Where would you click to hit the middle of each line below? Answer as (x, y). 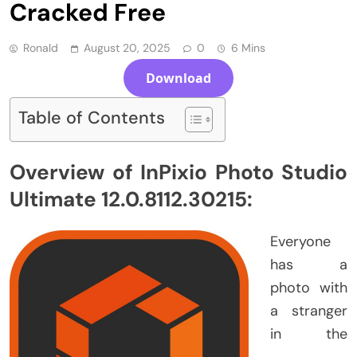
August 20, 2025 (127, 47)
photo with (309, 287)
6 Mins (248, 47)
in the (309, 333)
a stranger (309, 310)
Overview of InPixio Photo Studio (178, 173)
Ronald (41, 47)
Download (178, 78)
